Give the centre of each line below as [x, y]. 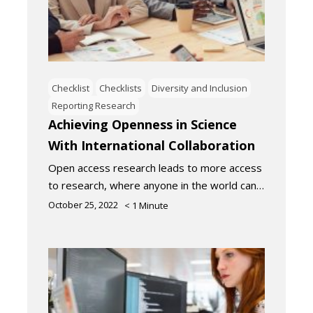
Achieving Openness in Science [143, 124]
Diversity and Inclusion [199, 88]
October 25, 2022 [83, 204]
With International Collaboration [152, 145]
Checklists [121, 88]
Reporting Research [94, 105]
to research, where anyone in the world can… [156, 185]
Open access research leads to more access [155, 167]
